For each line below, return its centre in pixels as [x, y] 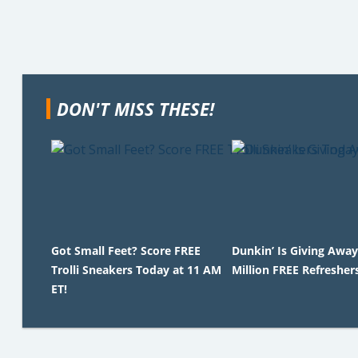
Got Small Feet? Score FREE [126, 251]
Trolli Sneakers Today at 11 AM [136, 270]
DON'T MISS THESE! [135, 109]
